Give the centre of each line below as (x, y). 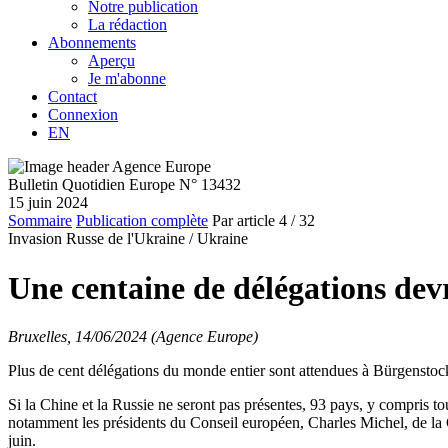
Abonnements (92, 43)
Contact (72, 97)
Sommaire (40, 221)
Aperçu (111, 61)
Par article (243, 221)
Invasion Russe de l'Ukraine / (100, 239)
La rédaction (127, 25)
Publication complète (142, 221)
